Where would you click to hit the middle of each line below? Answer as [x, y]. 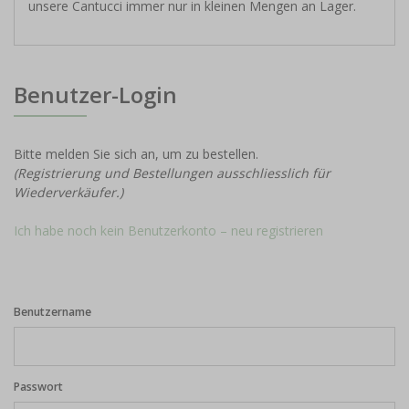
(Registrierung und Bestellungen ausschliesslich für [172, 173]
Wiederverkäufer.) [68, 193]
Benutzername [52, 312]
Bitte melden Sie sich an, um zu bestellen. [136, 154]
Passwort [38, 387]
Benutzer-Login [95, 95]
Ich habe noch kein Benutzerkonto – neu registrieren [168, 231]
